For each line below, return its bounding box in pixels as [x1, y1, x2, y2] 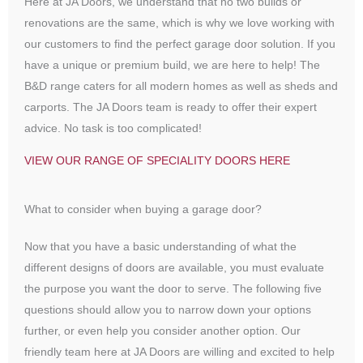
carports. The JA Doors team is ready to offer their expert [24, 100, 317, 113]
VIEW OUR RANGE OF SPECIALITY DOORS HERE [24, 154, 290, 167]
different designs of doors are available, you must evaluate [24, 261, 324, 274]
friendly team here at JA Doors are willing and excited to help [24, 345, 335, 358]
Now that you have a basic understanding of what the [24, 240, 297, 253]
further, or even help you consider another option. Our [24, 324, 301, 337]
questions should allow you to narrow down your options [24, 303, 311, 316]
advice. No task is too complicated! [24, 122, 202, 135]
